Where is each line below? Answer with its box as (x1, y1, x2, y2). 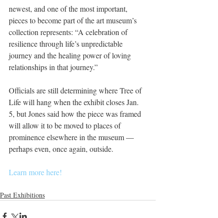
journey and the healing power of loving (9, 50, 133, 60)
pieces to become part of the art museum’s (9, 15, 139, 25)
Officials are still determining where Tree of (9, 85, 144, 95)
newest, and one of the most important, (9, 3, 129, 14)
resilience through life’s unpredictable (9, 38, 125, 49)
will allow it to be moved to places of (9, 120, 123, 130)
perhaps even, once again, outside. (9, 143, 113, 154)
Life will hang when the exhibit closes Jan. (9, 96, 141, 107)
